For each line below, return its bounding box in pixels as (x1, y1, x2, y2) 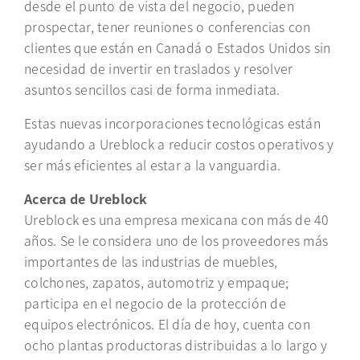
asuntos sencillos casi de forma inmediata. (24, 80, 280, 99)
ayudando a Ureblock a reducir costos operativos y (24, 134, 334, 153)
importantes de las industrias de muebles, (24, 252, 278, 271)
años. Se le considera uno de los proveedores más (24, 231, 328, 250)
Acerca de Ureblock (24, 189, 148, 208)
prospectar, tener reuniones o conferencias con (24, 17, 311, 36)
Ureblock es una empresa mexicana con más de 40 (24, 210, 329, 229)
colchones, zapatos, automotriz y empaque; (24, 272, 289, 292)
